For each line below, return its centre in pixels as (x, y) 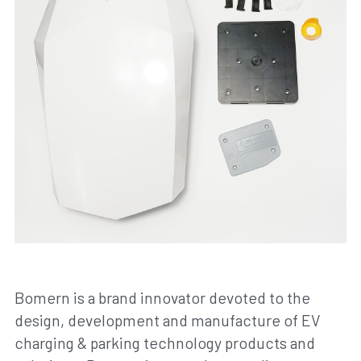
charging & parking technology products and (164, 343)
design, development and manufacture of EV (167, 320)
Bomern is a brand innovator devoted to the (162, 298)
